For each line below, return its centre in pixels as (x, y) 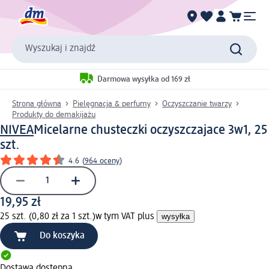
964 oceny (102, 161)
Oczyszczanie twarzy (197, 104)
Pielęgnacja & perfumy (112, 104)
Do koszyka (62, 236)
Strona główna (37, 104)
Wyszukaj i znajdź (60, 49)
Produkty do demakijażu (54, 114)
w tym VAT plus (126, 216)
